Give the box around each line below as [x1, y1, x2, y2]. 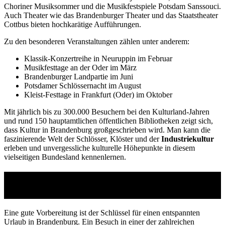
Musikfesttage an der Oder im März [24, 63, 137, 72]
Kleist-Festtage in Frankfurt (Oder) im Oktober [24, 90, 172, 99]
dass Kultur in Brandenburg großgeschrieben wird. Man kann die [4, 125, 210, 134]
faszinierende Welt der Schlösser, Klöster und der [4, 134, 161, 143]
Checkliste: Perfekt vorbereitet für [4, 171, 183, 185]
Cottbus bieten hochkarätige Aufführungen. [4, 20, 141, 29]
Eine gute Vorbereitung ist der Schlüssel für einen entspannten [4, 208, 200, 217]
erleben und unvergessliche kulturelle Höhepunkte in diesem [4, 143, 195, 152]
